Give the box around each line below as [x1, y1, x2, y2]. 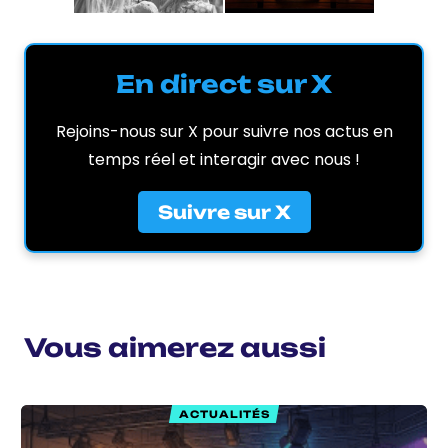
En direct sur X [116, 69, 332, 100]
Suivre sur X [157, 201, 291, 224]
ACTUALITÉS [178, 408, 270, 421]
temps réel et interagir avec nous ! [88, 148, 360, 172]
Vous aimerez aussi [24, 332, 326, 364]
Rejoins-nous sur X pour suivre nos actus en [55, 120, 393, 144]
